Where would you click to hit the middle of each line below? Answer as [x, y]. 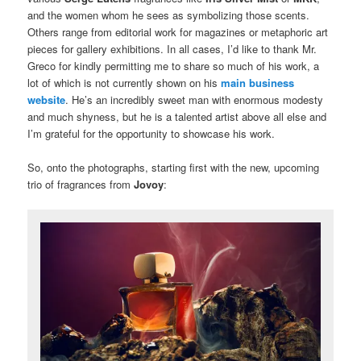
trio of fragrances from [81, 184]
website [47, 99]
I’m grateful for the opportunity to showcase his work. [151, 133]
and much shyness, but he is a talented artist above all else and [177, 116]
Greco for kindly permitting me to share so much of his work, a [174, 65]
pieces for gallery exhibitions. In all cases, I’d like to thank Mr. [172, 48]
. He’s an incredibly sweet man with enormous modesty [195, 99]
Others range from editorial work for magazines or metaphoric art [178, 31]
